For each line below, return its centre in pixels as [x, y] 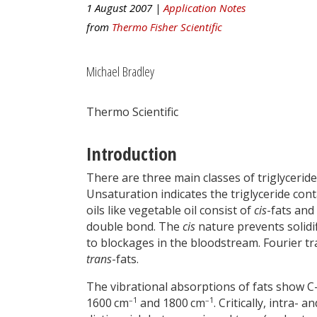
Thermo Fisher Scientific [167, 27]
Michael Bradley [120, 71]
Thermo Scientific [132, 112]
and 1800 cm [171, 303]
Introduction [132, 154]
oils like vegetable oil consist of [170, 211]
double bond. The [134, 227]
